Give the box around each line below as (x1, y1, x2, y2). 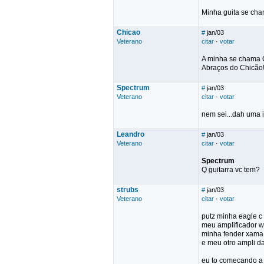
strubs (117, 186, 138, 194)
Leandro (117, 130, 144, 138)
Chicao (117, 28, 140, 37)
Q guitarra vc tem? (202, 166, 260, 174)
